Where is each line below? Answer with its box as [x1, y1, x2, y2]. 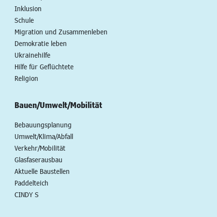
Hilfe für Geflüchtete [15, 62, 74, 71]
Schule [15, 15, 34, 24]
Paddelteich [15, 178, 48, 187]
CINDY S [15, 190, 39, 199]
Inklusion [15, 4, 42, 13]
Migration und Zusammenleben [15, 27, 108, 36]
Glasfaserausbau [15, 155, 62, 164]
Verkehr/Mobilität [15, 143, 65, 152]
